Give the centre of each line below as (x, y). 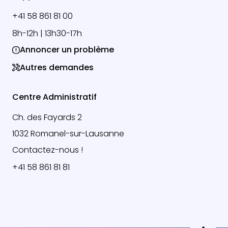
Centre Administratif (54, 97)
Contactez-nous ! (48, 150)
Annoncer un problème (67, 50)
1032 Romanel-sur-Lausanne (68, 134)
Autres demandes (57, 67)
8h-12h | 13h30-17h (47, 34)
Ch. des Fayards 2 (47, 118)
